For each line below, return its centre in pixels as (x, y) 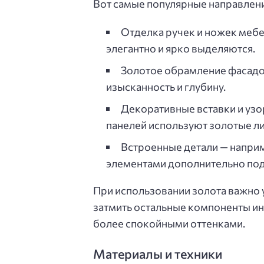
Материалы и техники (158, 253)
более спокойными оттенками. (169, 224)
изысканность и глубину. (166, 87)
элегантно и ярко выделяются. (180, 49)
